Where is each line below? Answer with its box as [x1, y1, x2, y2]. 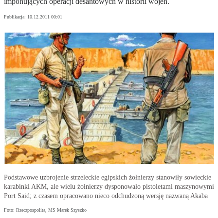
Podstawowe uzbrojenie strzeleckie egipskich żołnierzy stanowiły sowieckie [4, 174, 211, 182]
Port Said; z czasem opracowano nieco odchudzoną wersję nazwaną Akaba [4, 192, 208, 200]
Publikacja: [4, 14, 27, 20]
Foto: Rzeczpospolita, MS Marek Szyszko [4, 207, 87, 213]
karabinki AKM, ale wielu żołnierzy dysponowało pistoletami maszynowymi [4, 183, 214, 191]
